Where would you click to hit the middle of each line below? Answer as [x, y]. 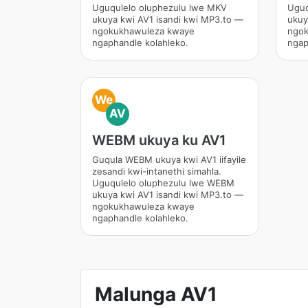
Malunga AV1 [156, 294]
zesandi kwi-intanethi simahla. [157, 171]
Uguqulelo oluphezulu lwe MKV [159, 8]
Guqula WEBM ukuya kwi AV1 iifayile [169, 159]
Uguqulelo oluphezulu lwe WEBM [163, 183]
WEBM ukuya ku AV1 [159, 140]
